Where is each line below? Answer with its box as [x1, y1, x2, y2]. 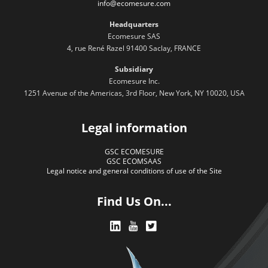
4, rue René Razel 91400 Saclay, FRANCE [67, 42, 201, 53]
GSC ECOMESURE [104, 146, 164, 157]
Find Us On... [96, 193, 172, 209]
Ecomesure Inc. [108, 75, 160, 86]
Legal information [81, 119, 187, 136]
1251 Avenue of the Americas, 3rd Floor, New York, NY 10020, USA [23, 87, 245, 98]
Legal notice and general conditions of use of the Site [46, 165, 222, 176]
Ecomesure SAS [108, 31, 160, 41]
